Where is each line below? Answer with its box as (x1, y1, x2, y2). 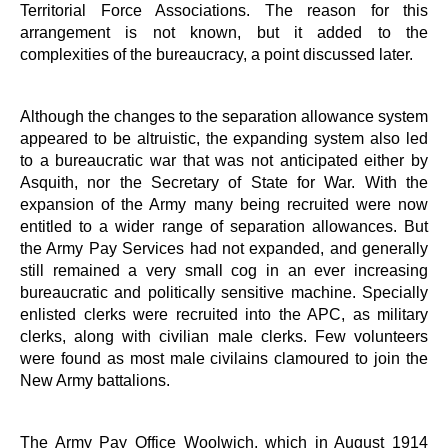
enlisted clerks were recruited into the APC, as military (20, 304, 428, 323)
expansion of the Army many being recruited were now (20, 194, 428, 213)
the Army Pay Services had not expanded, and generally (20, 238, 428, 257)
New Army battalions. (20, 370, 170, 389)
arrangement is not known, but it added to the (20, 22, 428, 41)
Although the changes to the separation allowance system (20, 106, 428, 125)
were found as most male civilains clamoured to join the (20, 348, 428, 367)
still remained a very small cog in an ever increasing (20, 260, 428, 279)
